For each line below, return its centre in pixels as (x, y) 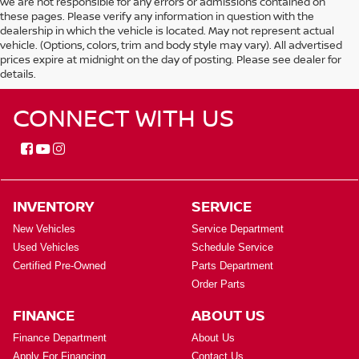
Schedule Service (232, 248)
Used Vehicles (46, 248)
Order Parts (218, 284)
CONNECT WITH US (123, 118)
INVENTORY (53, 206)
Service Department (238, 229)
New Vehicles (44, 229)
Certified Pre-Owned (59, 266)
